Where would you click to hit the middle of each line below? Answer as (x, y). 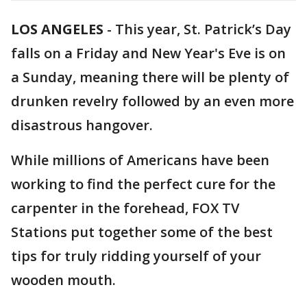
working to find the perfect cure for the (143, 184)
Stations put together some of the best (142, 232)
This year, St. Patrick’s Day (203, 29)
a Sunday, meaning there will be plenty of (150, 77)
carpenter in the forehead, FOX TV (125, 208)
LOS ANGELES (57, 29)
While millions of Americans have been (140, 160)
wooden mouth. (65, 280)
